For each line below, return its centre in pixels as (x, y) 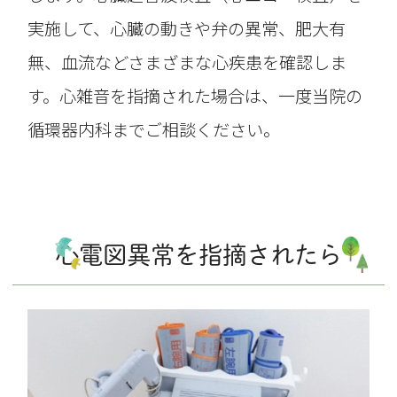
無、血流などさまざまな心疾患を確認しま (187, 62)
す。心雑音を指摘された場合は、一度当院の (195, 95)
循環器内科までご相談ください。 (154, 129)
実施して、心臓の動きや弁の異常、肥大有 (187, 28)
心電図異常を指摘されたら (198, 255)
